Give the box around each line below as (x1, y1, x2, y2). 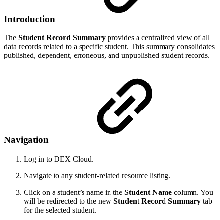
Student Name (124, 188, 172, 196)
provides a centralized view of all (106, 33, 210, 42)
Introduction (4, 13, 57, 24)
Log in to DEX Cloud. (24, 154, 94, 163)
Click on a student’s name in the (24, 188, 124, 196)
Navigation (4, 134, 51, 145)
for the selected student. (24, 205, 96, 214)
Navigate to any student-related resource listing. (24, 171, 170, 180)
